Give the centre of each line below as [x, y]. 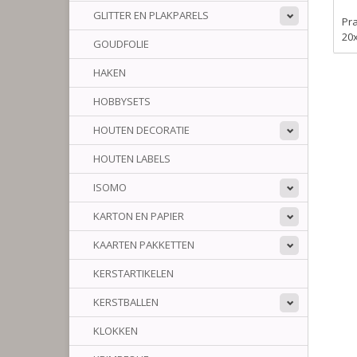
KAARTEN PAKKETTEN [144, 245]
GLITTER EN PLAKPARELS [151, 15]
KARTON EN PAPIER [139, 216]
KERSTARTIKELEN [133, 273]
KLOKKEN [116, 331]
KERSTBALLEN [126, 302]
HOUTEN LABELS [132, 159]
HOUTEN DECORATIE [141, 130]
